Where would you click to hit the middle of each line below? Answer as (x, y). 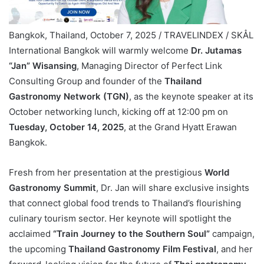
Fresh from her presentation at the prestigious (107, 173)
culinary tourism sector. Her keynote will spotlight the (120, 219)
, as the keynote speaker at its (191, 97)
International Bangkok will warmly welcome (100, 51)
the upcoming (39, 249)
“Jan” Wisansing (43, 66)
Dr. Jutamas (216, 51)
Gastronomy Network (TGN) (69, 97)
